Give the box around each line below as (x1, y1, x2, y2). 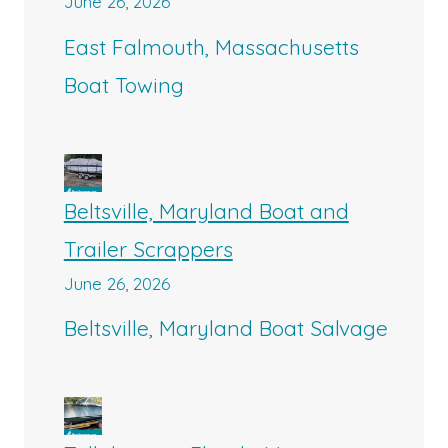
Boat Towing (63, 71, 184, 98)
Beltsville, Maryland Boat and (63, 197, 349, 224)
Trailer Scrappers (63, 235, 233, 262)
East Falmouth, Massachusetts (63, 33, 359, 60)
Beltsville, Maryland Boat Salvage (63, 315, 388, 342)
